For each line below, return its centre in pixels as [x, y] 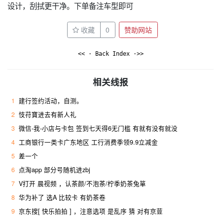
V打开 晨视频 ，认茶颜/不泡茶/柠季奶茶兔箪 [82, 184]
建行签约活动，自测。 [51, 101]
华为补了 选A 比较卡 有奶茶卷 [62, 198]
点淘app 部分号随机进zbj [55, 170]
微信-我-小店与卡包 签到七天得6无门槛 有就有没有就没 [98, 129]
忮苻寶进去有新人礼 [48, 115]
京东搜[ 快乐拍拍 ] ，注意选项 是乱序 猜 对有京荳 [91, 211]
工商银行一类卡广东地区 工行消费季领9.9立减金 [88, 142]
